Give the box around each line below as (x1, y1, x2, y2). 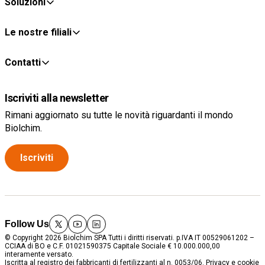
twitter (49, 227, 76, 237)
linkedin (87, 227, 122, 237)
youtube (68, 227, 105, 237)
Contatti (5, 56, 41, 68)
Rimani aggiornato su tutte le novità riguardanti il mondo (5, 109, 233, 121)
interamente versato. (5, 250, 73, 258)
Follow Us (5, 218, 49, 229)
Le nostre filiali (5, 26, 72, 38)
